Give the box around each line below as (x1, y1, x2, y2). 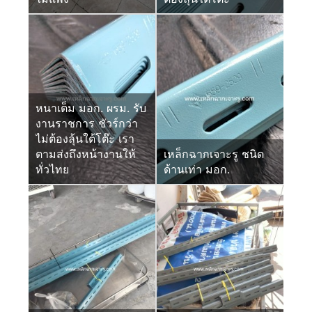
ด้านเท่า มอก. (164, 162, 230, 176)
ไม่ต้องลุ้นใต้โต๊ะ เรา (36, 131, 135, 146)
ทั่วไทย (36, 162, 70, 176)
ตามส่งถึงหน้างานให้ (36, 146, 136, 161)
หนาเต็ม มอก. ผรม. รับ (36, 100, 147, 115)
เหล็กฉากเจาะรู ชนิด (164, 146, 264, 161)
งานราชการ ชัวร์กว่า (36, 116, 139, 130)
